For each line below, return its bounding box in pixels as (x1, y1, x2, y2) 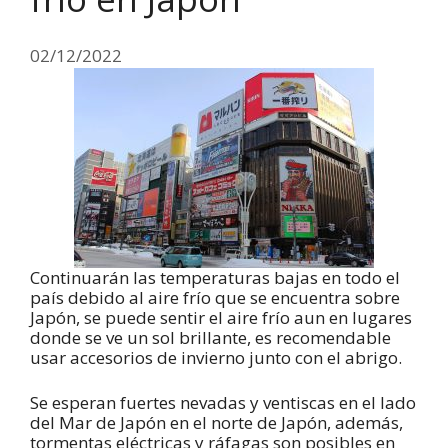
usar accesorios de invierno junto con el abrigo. (30, 345, 402, 369)
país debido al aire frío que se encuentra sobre (30, 285, 400, 309)
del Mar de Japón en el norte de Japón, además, (30, 411, 403, 435)
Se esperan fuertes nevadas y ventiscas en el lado (30, 391, 416, 415)
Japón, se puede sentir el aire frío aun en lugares (30, 305, 412, 329)
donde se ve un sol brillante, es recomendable (30, 325, 391, 349)
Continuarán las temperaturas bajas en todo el (30, 265, 400, 289)
